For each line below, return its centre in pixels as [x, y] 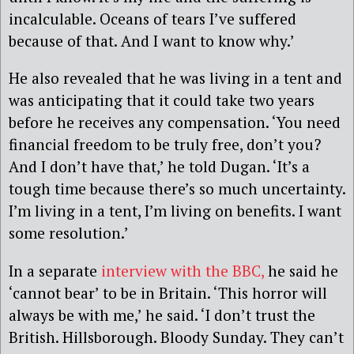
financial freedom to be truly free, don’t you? [165, 145]
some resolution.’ [69, 233]
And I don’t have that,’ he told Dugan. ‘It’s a [159, 167]
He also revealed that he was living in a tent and [175, 78]
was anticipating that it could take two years [162, 100]
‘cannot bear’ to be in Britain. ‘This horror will [168, 292]
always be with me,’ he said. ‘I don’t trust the [162, 314]
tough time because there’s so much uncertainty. [177, 189]
